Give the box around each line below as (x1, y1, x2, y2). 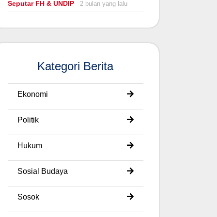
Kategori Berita (37, 59, 114, 73)
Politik (17, 115, 39, 124)
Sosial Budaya (17, 167, 68, 175)
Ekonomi (17, 90, 48, 98)
